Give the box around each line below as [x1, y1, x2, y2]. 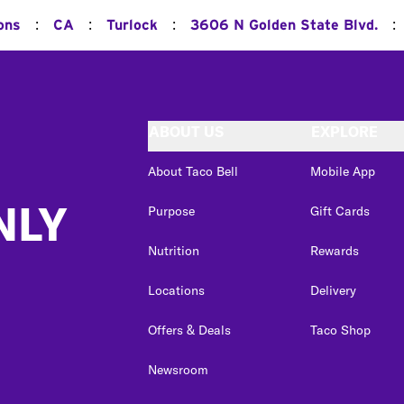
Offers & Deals [148, 321, 231, 338]
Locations [148, 281, 205, 298]
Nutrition [148, 242, 199, 259]
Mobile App [310, 162, 375, 179]
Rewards [310, 242, 359, 259]
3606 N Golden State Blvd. [189, 17, 378, 32]
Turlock [106, 17, 158, 32]
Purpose [148, 202, 195, 219]
